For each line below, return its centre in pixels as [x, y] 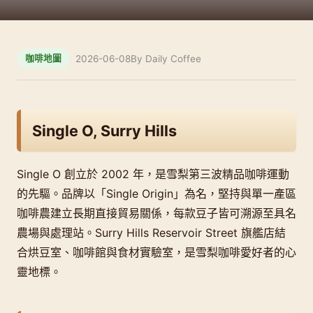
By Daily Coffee [166, 58]
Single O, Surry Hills [104, 131]
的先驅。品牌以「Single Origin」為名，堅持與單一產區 [156, 193]
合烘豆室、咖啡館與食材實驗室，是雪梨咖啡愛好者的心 [156, 252]
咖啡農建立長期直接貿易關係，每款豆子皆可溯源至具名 [156, 213]
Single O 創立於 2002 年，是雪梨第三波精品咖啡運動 [153, 174]
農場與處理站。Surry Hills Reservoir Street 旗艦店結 [151, 232]
